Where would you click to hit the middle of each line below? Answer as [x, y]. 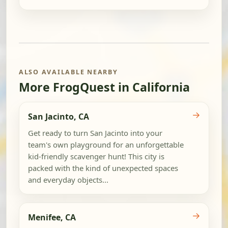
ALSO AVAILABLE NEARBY [68, 72]
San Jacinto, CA [58, 117]
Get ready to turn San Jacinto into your [95, 133]
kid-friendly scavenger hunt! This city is [96, 156]
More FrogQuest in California [104, 87]
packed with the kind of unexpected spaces [103, 168]
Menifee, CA [52, 217]
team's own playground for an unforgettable [106, 144]
